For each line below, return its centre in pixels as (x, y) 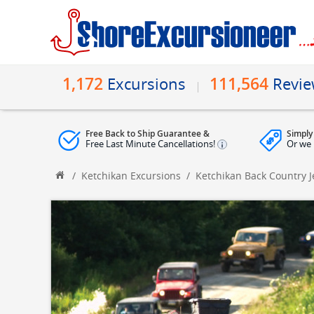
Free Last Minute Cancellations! (151, 144)
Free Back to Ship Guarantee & (148, 134)
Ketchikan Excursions (131, 176)
